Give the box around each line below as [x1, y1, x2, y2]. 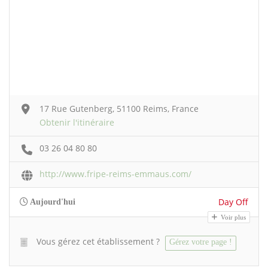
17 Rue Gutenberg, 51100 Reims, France [39, 102, 199, 114]
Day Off [218, 196, 248, 208]
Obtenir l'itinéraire [39, 116, 114, 128]
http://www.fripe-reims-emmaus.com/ [39, 167, 191, 179]
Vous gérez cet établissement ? [36, 235, 160, 247]
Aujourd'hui [28, 197, 75, 206]
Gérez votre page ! [169, 237, 232, 246]
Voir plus [219, 213, 246, 221]
